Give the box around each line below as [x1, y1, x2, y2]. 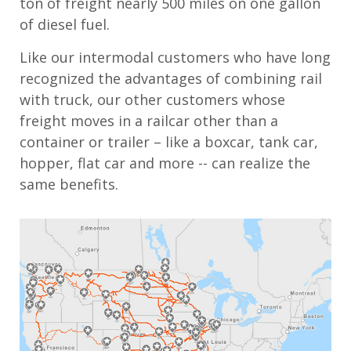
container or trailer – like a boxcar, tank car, [20, 132, 318, 151]
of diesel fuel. [20, 14, 110, 34]
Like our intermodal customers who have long [20, 47, 331, 67]
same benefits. [20, 174, 118, 194]
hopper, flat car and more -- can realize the [20, 153, 310, 172]
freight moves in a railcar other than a [20, 110, 278, 130]
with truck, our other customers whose [20, 89, 285, 109]
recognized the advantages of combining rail [20, 68, 322, 88]
